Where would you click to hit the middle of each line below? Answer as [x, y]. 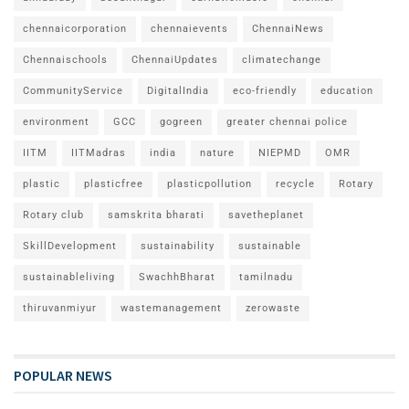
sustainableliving [69, 277]
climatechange [282, 59]
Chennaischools [65, 59]
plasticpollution [210, 184]
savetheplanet [266, 215]
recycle [295, 184]
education [347, 90]
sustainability [178, 246]
